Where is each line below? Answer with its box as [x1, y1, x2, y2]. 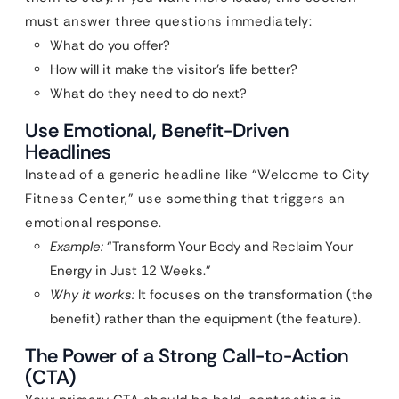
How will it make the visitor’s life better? [50, 61, 297, 78]
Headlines [25, 139, 111, 165]
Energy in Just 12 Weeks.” [50, 262, 211, 280]
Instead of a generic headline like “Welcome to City [25, 166, 370, 183]
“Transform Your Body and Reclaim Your [103, 238, 353, 256]
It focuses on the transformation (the [134, 286, 373, 304]
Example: [50, 238, 103, 256]
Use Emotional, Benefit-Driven [25, 118, 289, 143]
